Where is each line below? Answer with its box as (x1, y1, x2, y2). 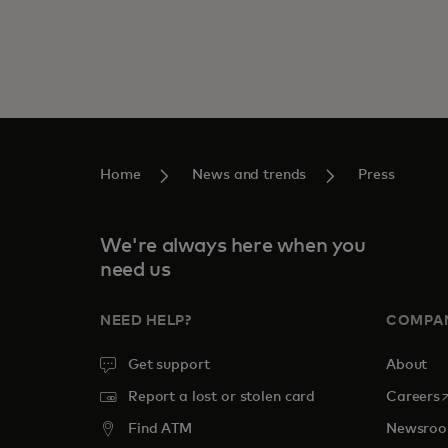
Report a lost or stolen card (128, 390, 316, 404)
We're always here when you (100, 236, 366, 256)
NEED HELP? (100, 314, 192, 328)
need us (100, 260, 171, 280)
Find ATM (128, 422, 192, 436)
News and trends (192, 168, 307, 182)
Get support (128, 358, 210, 372)
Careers (386, 390, 441, 404)
